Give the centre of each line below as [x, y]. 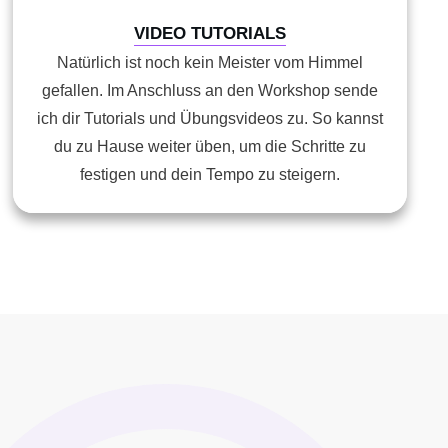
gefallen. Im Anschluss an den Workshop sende [210, 90]
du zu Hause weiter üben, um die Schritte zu [210, 146]
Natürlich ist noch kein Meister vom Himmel [210, 62]
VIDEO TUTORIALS [210, 33]
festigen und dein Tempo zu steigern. [210, 174]
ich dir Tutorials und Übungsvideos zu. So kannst [210, 118]
